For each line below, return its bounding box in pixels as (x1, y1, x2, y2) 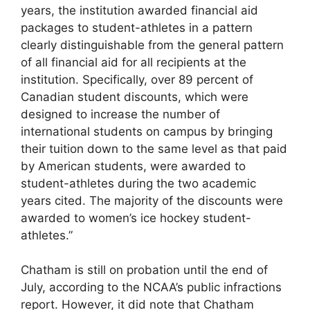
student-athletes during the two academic (21, 176, 256, 190)
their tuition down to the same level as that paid (21, 141, 287, 156)
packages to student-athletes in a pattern (21, 20, 253, 35)
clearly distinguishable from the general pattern (21, 37, 284, 52)
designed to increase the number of (21, 107, 220, 121)
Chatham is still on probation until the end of (21, 263, 268, 277)
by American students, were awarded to (21, 158, 246, 173)
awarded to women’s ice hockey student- (21, 210, 251, 225)
